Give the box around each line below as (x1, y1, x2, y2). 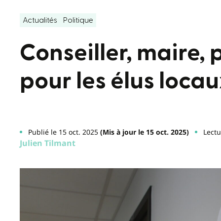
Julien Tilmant (20, 137, 75, 148)
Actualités (23, 16, 57, 24)
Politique (63, 16, 93, 24)
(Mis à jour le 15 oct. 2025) (98, 127, 189, 137)
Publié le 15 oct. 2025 (28, 127, 98, 137)
